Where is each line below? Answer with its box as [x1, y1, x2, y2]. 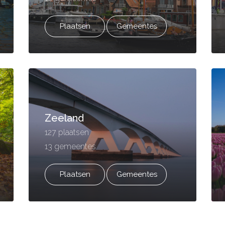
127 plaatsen [45, 128, 89, 137]
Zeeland [45, 112, 84, 124]
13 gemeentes [45, 142, 96, 151]
